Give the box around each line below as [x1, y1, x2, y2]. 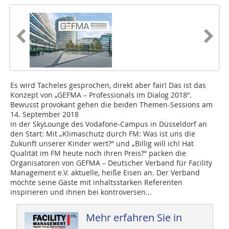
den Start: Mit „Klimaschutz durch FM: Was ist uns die [10, 129, 195, 139]
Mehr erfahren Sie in [85, 211, 182, 225]
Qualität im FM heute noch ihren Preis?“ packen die [10, 148, 186, 158]
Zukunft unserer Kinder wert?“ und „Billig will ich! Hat [10, 139, 194, 149]
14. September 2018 [10, 109, 79, 120]
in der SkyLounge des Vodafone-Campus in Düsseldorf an [10, 119, 207, 129]
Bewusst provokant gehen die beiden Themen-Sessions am [10, 100, 213, 110]
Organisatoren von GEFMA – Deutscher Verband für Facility [10, 158, 212, 168]
